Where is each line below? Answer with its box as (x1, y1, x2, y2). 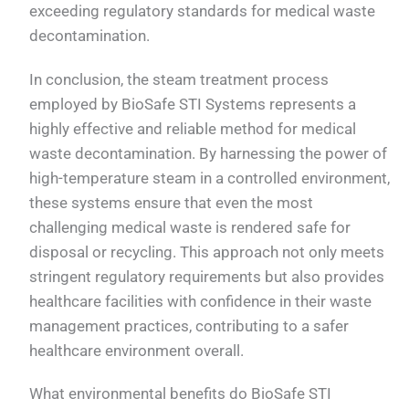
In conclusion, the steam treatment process (29, 69, 330, 89)
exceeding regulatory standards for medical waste (29, 2, 376, 21)
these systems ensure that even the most (29, 193, 314, 212)
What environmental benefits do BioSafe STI (29, 383, 332, 403)
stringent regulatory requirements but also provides (29, 267, 385, 286)
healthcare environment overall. (29, 341, 245, 360)
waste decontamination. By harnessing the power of (29, 143, 388, 163)
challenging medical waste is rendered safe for (29, 217, 351, 236)
